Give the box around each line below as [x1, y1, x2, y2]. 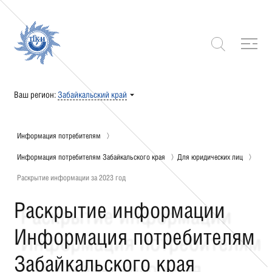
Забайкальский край [58, 89, 127, 100]
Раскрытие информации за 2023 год [17, 173, 126, 183]
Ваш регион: [14, 89, 56, 100]
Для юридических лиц [177, 152, 243, 161]
